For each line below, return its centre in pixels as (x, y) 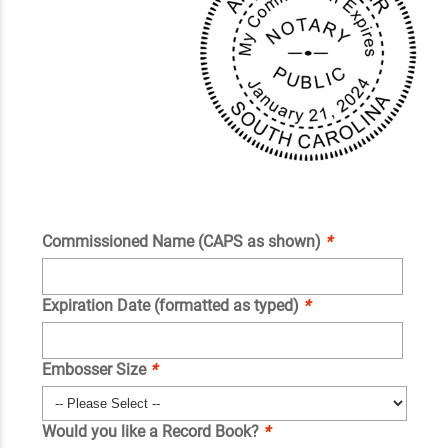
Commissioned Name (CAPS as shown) (183, 242)
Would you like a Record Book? (152, 432)
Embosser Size (95, 370)
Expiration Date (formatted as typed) (172, 306)
